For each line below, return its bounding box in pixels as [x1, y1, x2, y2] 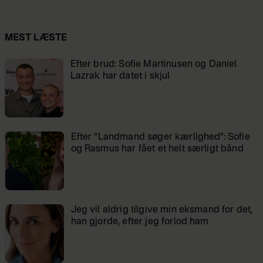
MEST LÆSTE [4, 33, 67, 43]
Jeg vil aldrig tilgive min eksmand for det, [70, 205, 253, 215]
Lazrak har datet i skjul [70, 72, 170, 82]
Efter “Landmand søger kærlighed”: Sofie [70, 133, 250, 143]
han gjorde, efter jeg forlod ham [70, 217, 209, 227]
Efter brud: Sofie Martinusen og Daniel [70, 60, 237, 70]
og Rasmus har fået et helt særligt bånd [70, 144, 244, 154]
